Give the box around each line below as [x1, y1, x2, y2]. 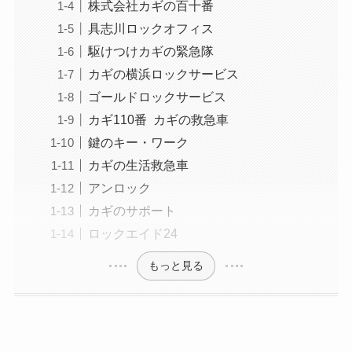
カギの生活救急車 [87, 157, 189, 172]
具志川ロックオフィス [87, 20, 214, 35]
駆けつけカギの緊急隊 [87, 43, 214, 58]
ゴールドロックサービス [87, 89, 226, 104]
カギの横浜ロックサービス [87, 66, 239, 81]
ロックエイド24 [87, 226, 178, 241]
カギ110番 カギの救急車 [87, 112, 229, 126]
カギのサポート [87, 203, 176, 218]
